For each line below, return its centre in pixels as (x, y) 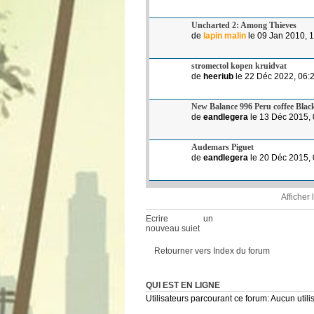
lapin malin (225, 35)
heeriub (218, 76)
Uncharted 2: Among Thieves (244, 25)
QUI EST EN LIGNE (183, 286)
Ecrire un (179, 218)
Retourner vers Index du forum (212, 251)
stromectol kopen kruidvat (239, 66)
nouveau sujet (173, 228)
